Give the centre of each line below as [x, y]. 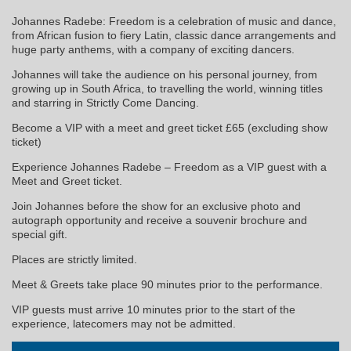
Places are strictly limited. [74, 260]
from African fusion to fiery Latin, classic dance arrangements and [174, 36]
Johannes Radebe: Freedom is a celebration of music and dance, [174, 22]
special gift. [40, 235]
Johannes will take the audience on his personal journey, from [165, 75]
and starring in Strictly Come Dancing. [105, 103]
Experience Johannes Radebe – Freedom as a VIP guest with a [169, 167]
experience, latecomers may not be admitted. [124, 324]
